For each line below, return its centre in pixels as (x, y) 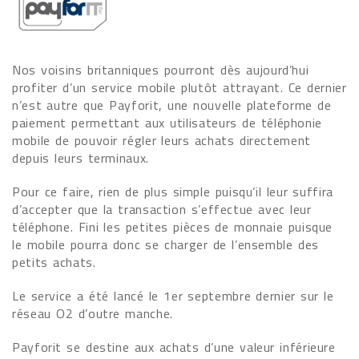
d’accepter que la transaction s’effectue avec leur (162, 209)
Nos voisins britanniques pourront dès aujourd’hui (161, 70)
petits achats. (54, 262)
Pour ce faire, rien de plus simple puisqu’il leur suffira (173, 192)
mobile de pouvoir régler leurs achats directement (161, 140)
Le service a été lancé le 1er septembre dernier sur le (173, 296)
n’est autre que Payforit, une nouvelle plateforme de (172, 105)
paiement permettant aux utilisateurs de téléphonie (167, 123)
